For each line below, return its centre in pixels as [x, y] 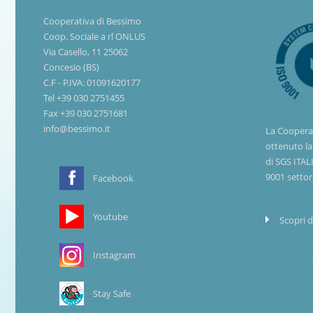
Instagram [114, 255]
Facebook [113, 178]
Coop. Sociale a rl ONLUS [94, 36]
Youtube [110, 216]
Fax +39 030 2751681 [86, 113]
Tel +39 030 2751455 [84, 97]
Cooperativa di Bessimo [92, 21]
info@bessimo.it [77, 128]
